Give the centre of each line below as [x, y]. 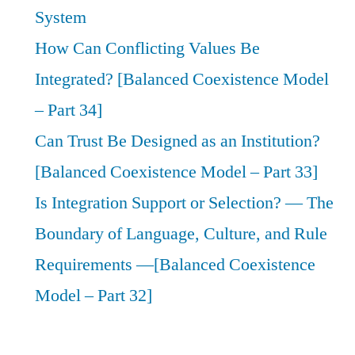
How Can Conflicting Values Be [147, 48]
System [61, 17]
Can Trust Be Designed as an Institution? [177, 141]
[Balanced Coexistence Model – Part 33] [176, 172]
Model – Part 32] [94, 295]
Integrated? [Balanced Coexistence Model [182, 79]
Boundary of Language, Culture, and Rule [181, 233]
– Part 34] [69, 110]
